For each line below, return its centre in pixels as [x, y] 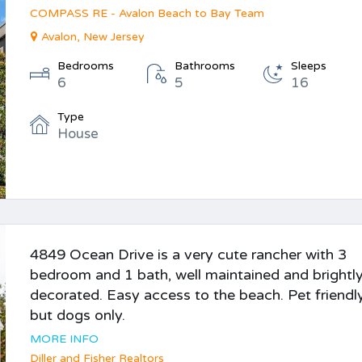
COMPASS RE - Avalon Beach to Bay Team [147, 13]
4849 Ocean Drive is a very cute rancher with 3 [189, 255]
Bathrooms [204, 66]
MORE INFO [65, 339]
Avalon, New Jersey [93, 37]
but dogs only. [78, 315]
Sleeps [309, 66]
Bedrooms [86, 66]
